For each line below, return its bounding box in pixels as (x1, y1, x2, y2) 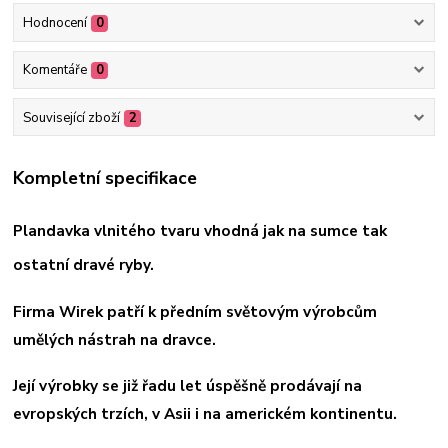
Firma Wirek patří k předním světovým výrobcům (13, 301, 378, 323)
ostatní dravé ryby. (13, 253, 155, 275)
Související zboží (22, 108, 120, 127)
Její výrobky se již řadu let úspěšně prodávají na (13, 374, 363, 396)
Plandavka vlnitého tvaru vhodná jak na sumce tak (13, 219, 388, 241)
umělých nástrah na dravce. (13, 329, 217, 351)
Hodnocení (22, 14, 87, 33)
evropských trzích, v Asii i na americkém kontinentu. (13, 402, 398, 424)
